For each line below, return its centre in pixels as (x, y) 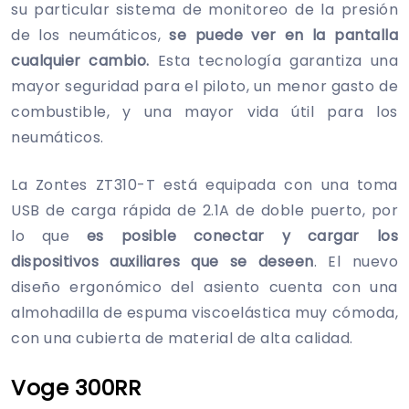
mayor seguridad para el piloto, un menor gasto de (204, 86)
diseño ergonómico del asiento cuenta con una (204, 287)
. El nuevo (356, 261)
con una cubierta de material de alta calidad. (182, 338)
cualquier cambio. (84, 60)
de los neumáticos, (90, 35)
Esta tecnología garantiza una (278, 60)
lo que (49, 236)
